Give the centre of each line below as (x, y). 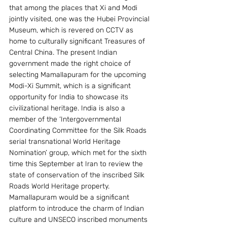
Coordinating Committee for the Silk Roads (79, 130)
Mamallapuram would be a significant (70, 197)
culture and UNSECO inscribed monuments (79, 219)
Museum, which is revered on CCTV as (72, 30)
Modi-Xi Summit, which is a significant (71, 86)
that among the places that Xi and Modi (74, 8)
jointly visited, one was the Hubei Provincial (80, 19)
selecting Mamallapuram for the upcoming (79, 74)
